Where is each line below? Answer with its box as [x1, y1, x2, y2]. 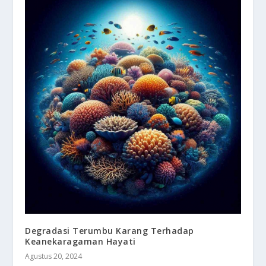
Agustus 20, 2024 [25, 251, 83, 261]
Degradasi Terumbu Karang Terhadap [25, 224, 194, 236]
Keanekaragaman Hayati [25, 235, 136, 247]
